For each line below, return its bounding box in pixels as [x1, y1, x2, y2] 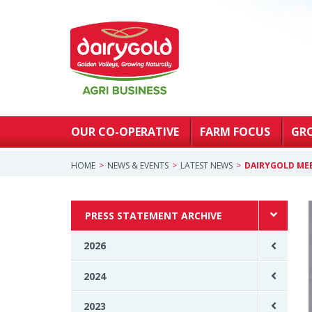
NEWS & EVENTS [107, 159, 169, 171]
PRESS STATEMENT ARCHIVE [85, 208, 222, 222]
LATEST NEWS [180, 159, 233, 171]
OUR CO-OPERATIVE [71, 123, 179, 139]
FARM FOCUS [200, 123, 270, 139]
